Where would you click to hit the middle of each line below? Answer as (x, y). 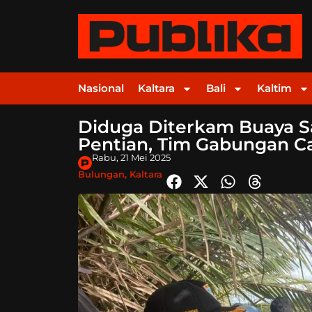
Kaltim (274, 88)
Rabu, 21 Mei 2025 (131, 158)
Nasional (101, 88)
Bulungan (101, 174)
